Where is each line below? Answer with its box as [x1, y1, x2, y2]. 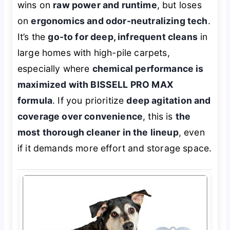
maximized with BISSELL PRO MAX [17, 79, 174, 90]
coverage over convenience [17, 110, 143, 122]
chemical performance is [92, 63, 204, 74]
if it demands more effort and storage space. [17, 142, 212, 154]
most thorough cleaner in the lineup [17, 126, 179, 138]
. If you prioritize [52, 94, 127, 106]
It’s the [17, 31, 48, 42]
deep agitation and [126, 94, 211, 106]
